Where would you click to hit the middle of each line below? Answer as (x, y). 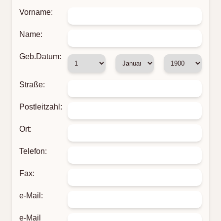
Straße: (32, 85)
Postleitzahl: (41, 107)
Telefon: (33, 151)
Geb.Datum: (40, 56)
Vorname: (36, 12)
